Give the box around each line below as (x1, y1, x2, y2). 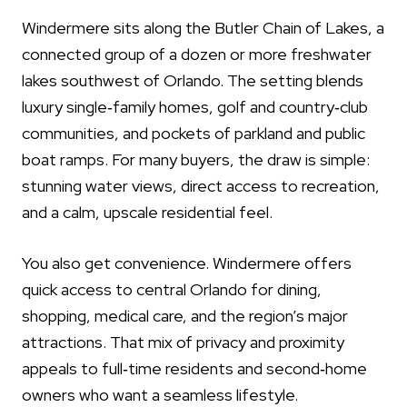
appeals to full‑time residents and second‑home (22, 357, 367, 379)
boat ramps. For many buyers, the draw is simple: (22, 149, 370, 170)
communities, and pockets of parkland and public (22, 123, 365, 144)
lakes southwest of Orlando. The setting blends (22, 70, 363, 91)
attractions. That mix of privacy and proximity (22, 331, 344, 352)
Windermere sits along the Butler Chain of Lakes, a (22, 17, 384, 38)
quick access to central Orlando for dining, (22, 278, 322, 300)
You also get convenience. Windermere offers (22, 252, 352, 273)
